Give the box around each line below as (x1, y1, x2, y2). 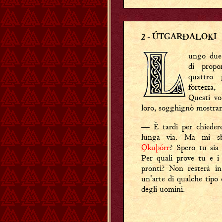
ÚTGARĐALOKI (152, 34, 217, 42)
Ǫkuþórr (141, 142, 169, 153)
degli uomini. (141, 184, 185, 194)
